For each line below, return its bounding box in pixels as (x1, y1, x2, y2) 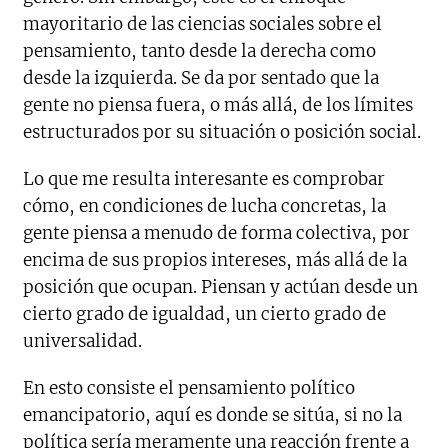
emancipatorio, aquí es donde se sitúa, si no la (23, 403, 403, 426)
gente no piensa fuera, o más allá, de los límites (23, 93, 414, 116)
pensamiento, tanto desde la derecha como (23, 39, 377, 62)
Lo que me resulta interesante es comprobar (23, 167, 386, 190)
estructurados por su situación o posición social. (23, 120, 422, 143)
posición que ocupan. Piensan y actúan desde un (23, 275, 419, 298)
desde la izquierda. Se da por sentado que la (23, 66, 380, 89)
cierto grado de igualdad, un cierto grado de (23, 302, 387, 325)
